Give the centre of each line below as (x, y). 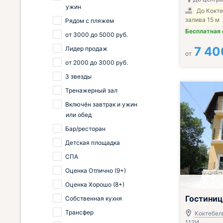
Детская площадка (92, 143)
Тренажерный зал (91, 90)
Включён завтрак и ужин (101, 104)
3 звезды (78, 76)
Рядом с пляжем (89, 21)
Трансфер (79, 212)
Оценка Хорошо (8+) (94, 184)
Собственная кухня (93, 198)
